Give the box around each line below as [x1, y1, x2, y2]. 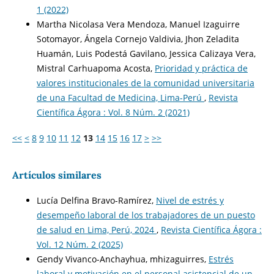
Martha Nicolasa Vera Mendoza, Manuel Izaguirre [36, 18, 240, 31]
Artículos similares [12, 169, 102, 182]
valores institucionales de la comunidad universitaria [36, 77, 254, 89]
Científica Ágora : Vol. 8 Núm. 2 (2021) [36, 106, 190, 119]
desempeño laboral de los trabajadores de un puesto [36, 209, 255, 221]
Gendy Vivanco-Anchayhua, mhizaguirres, [36, 253, 209, 265]
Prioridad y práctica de [154, 62, 248, 75]
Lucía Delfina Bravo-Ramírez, [36, 194, 156, 207]
